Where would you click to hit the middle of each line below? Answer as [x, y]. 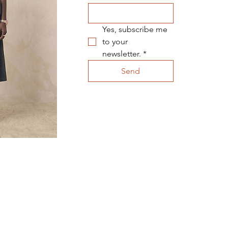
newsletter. [121, 53]
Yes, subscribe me [135, 29]
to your [115, 41]
